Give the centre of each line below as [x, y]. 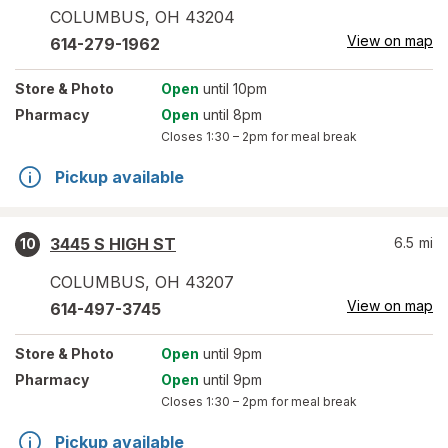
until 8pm [231, 114]
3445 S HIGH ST [113, 244]
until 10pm [233, 88]
